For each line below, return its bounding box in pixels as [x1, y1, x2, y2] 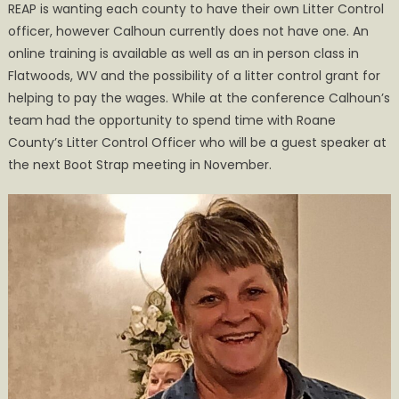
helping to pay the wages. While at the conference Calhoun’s [7, 89, 390, 108]
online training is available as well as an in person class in [7, 45, 359, 63]
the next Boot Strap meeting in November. [7, 156, 272, 175]
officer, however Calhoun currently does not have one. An [7, 22, 369, 41]
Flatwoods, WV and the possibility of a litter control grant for [7, 67, 380, 85]
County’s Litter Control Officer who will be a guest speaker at [7, 134, 387, 152]
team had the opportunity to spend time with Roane [7, 111, 336, 130]
